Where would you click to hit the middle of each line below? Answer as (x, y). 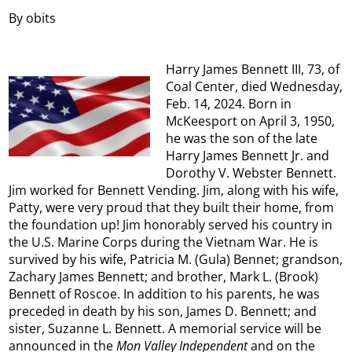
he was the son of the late (242, 139)
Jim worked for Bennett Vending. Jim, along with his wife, (174, 191)
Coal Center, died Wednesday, (255, 87)
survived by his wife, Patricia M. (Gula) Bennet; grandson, (176, 260)
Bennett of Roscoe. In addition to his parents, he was (165, 294)
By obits (33, 18)
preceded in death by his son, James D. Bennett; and (163, 312)
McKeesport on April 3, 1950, (251, 121)
